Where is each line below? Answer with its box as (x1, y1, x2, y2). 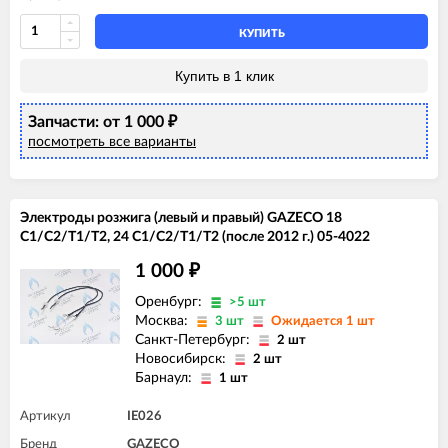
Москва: (135, 313, 192, 328)
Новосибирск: (135, 351, 230, 366)
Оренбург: (135, 294, 206, 309)
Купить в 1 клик (174, 67, 274, 84)
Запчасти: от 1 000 (28, 113, 168, 130)
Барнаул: (135, 370, 196, 385)
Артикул (20, 409, 71, 423)
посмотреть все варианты (28, 134, 196, 149)
